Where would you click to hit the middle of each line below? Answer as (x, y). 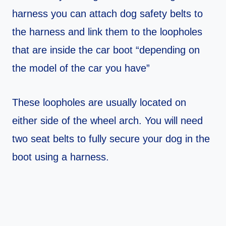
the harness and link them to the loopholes (107, 32)
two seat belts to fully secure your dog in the (111, 139)
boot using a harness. (61, 157)
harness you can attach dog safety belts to (107, 14)
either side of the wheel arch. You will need (107, 121)
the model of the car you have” (81, 68)
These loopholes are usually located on (99, 103)
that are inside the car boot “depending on (106, 50)
